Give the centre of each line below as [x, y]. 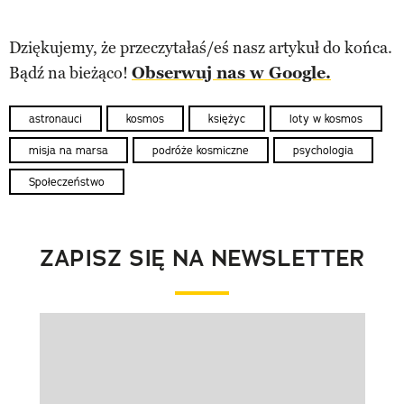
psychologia [323, 150]
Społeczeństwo [67, 181]
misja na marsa [69, 150]
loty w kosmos [326, 118]
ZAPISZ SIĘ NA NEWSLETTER [202, 258]
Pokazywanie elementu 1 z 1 [139, 342]
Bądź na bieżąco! [70, 73]
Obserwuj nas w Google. [231, 73]
